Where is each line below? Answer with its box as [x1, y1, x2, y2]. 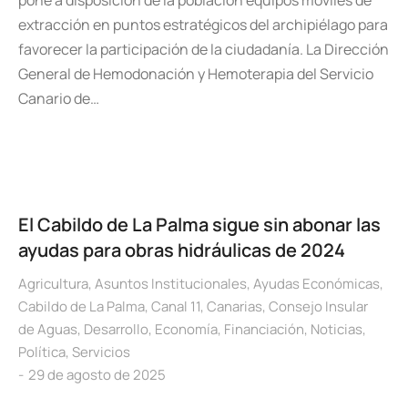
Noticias [311, 320, 362, 339]
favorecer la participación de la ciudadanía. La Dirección [18, 39, 389, 59]
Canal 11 [151, 297, 200, 316]
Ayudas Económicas [253, 274, 380, 293]
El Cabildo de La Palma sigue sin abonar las [18, 212, 381, 237]
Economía [155, 320, 218, 339]
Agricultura [18, 274, 88, 293]
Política [18, 342, 66, 362]
